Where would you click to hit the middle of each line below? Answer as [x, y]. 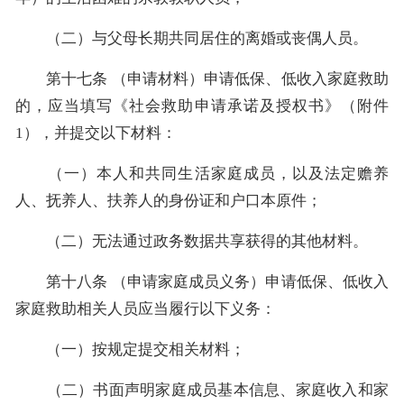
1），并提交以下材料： [96, 133]
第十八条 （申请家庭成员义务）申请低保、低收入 [202, 281]
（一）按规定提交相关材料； [130, 349]
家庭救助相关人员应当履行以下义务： [146, 308]
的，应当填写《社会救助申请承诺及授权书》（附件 [202, 106]
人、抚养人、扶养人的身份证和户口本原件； [169, 200]
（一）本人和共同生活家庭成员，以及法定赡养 [202, 173]
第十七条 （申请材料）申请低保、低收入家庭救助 [202, 78]
